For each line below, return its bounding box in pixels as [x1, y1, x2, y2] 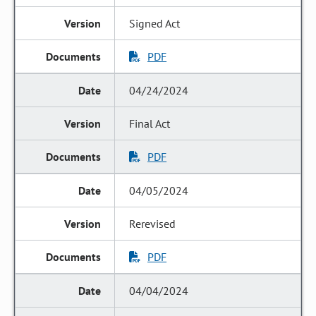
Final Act [129, 116, 171, 130]
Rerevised [129, 217, 176, 231]
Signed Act [129, 16, 181, 30]
